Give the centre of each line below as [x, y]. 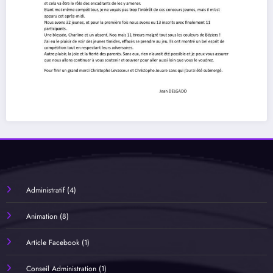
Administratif [45, 190]
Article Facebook [52, 243]
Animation [41, 217]
